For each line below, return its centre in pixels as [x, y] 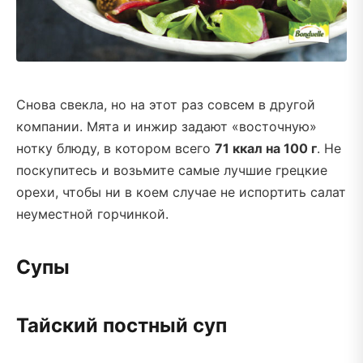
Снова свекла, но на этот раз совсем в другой [166, 104]
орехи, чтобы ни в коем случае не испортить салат [181, 192]
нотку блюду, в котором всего [115, 148]
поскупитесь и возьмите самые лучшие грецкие [172, 170]
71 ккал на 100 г [266, 148]
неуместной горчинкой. [92, 214]
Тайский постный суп [122, 325]
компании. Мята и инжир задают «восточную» [167, 126]
